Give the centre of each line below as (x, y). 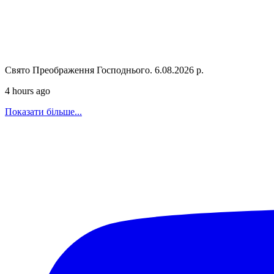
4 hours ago (28, 91)
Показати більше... (43, 112)
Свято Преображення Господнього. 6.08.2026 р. (104, 70)
